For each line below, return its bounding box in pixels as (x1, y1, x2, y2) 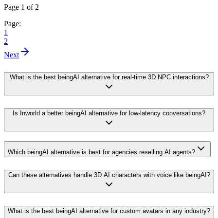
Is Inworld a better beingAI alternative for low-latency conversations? (13, 109, 205, 117)
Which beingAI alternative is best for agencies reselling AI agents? (8, 148, 195, 156)
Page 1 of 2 (4, 3, 39, 12)
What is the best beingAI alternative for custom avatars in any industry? (8, 207, 210, 215)
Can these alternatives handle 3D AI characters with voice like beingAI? (8, 171, 210, 179)
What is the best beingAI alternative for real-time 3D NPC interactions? (9, 73, 209, 81)
